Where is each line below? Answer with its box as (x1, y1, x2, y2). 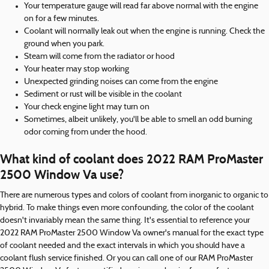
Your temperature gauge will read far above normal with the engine (24, 2, 258, 11)
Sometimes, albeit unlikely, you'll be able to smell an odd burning (24, 115, 252, 124)
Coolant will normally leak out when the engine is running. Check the (24, 27, 265, 36)
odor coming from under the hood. (24, 128, 147, 137)
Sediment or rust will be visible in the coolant (24, 90, 182, 99)
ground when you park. (24, 40, 104, 49)
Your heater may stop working (24, 65, 129, 74)
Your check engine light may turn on (24, 103, 150, 112)
